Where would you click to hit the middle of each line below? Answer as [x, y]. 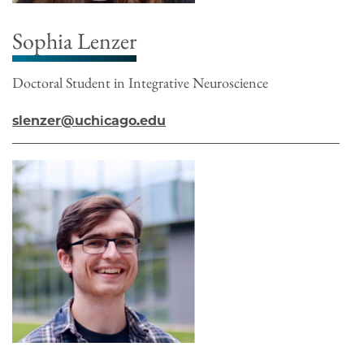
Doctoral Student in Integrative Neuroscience [140, 82]
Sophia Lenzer [74, 40]
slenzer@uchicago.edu [89, 120]
